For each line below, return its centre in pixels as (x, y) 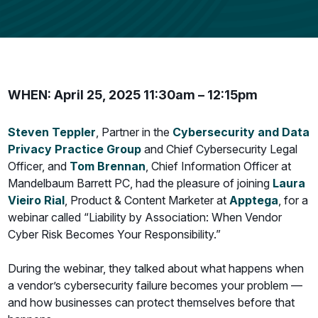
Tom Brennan (108, 166)
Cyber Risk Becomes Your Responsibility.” (115, 235)
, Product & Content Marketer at (147, 201)
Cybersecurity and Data (241, 132)
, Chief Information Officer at (219, 166)
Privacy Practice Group (75, 149)
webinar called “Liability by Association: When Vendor (145, 218)
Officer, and (39, 166)
